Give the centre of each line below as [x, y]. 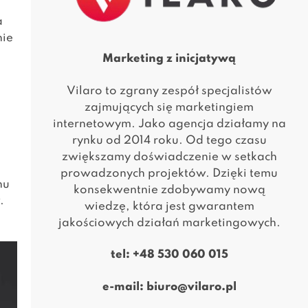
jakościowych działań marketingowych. [169, 223]
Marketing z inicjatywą [169, 59]
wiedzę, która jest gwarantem [169, 206]
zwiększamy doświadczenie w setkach [169, 157]
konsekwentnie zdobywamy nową [169, 190]
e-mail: [124, 287]
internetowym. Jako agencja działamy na [169, 124]
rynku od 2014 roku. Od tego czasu [169, 140]
